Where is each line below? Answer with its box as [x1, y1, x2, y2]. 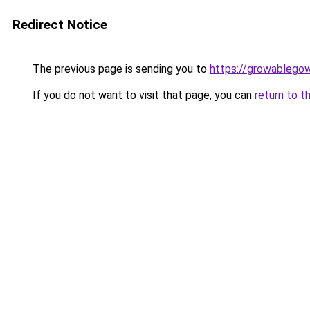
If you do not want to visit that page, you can [30, 89, 255, 102]
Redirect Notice [12, 17, 107, 33]
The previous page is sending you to [30, 62, 210, 75]
